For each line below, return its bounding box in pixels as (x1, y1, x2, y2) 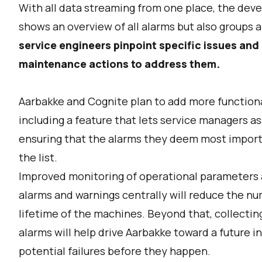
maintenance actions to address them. (19, 56, 220, 71)
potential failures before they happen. (19, 243, 211, 258)
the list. (19, 150, 57, 164)
